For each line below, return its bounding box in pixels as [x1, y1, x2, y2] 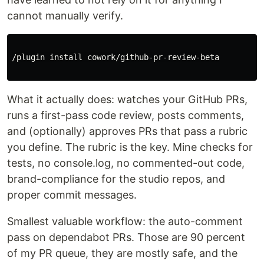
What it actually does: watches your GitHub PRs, [7, 93, 247, 105]
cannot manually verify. [7, 9, 123, 22]
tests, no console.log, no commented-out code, [7, 157, 245, 169]
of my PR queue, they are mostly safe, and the [7, 247, 237, 259]
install [49, 52, 87, 62]
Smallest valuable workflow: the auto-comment [7, 215, 243, 227]
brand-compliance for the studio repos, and [7, 173, 225, 185]
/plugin [12, 52, 49, 62]
